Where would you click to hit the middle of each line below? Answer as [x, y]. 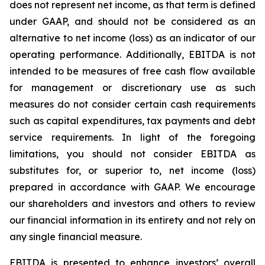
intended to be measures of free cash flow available [132, 71]
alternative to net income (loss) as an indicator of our [132, 38]
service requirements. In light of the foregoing [132, 137]
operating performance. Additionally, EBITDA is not [132, 54]
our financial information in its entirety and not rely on [132, 220]
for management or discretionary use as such [132, 87]
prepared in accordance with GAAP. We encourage [132, 187]
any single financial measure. [76, 236]
